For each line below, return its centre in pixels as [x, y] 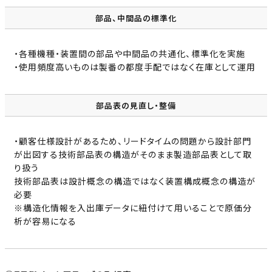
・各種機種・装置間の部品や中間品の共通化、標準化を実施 [130, 54]
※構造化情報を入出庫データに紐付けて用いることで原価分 [133, 208]
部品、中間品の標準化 [136, 18]
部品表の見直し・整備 [136, 106]
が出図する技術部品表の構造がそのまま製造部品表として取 [133, 155]
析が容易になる [45, 221]
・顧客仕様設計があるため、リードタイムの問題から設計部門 [133, 141]
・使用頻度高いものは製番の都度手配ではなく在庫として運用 [135, 67]
